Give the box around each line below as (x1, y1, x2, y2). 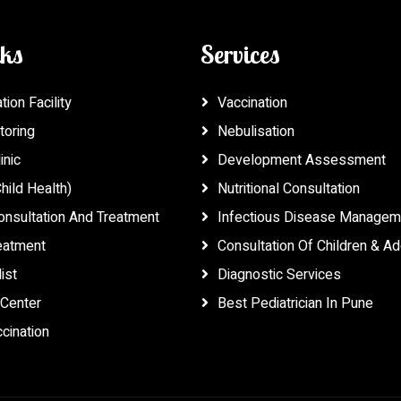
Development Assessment (218, 149, 386, 172)
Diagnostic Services (218, 264, 341, 286)
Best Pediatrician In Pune (218, 293, 373, 315)
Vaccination (218, 92, 287, 115)
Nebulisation (218, 121, 294, 143)
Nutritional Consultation (218, 178, 360, 200)
